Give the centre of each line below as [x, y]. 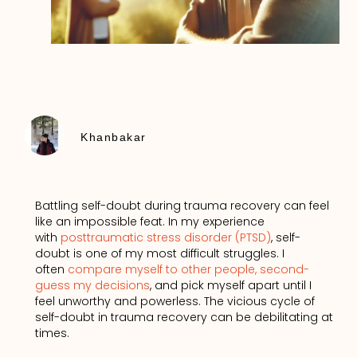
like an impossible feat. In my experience [149, 222]
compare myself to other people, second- [188, 270]
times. [52, 333]
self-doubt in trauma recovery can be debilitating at [184, 318]
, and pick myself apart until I [230, 286]
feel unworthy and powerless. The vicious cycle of [175, 302]
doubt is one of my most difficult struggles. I [159, 254]
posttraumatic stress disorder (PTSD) [165, 238]
